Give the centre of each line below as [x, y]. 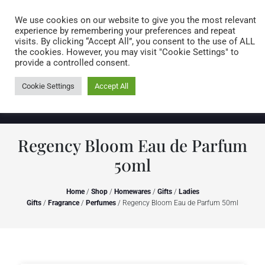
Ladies [189, 192]
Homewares [132, 192]
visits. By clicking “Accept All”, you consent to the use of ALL [135, 41]
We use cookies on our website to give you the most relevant [135, 20]
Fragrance [64, 203]
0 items [220, 50]
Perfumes [101, 203]
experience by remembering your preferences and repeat [125, 31]
